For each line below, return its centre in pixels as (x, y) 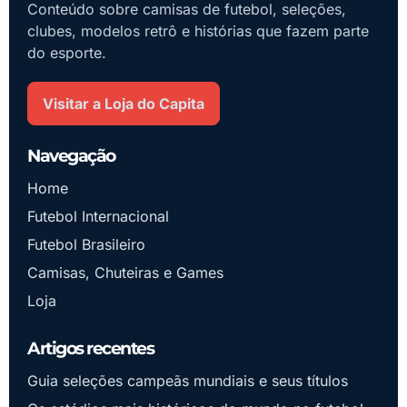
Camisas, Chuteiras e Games (125, 273)
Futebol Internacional (98, 217)
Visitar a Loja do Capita (124, 104)
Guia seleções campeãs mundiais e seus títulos (188, 381)
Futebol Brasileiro (86, 245)
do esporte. (67, 53)
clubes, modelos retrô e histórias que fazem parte (198, 31)
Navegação (71, 156)
